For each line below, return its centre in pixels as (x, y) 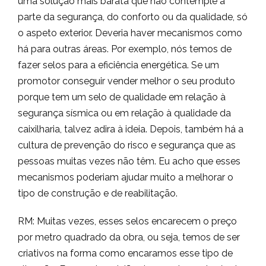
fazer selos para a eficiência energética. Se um (118, 65)
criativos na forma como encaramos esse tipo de (125, 253)
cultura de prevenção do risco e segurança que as (127, 145)
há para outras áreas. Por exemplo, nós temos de (125, 49)
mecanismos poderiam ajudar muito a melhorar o (126, 177)
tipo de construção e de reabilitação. (98, 193)
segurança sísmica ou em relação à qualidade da (124, 113)
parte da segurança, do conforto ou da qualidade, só (133, 17)
